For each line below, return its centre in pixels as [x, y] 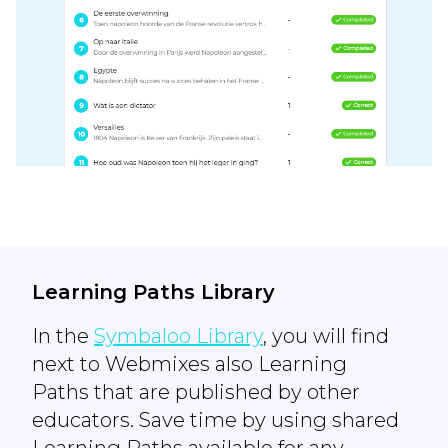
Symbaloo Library [178, 335]
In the [63, 335]
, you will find [326, 335]
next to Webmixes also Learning [189, 363]
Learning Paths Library [153, 291]
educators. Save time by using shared [215, 419]
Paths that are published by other [196, 391]
